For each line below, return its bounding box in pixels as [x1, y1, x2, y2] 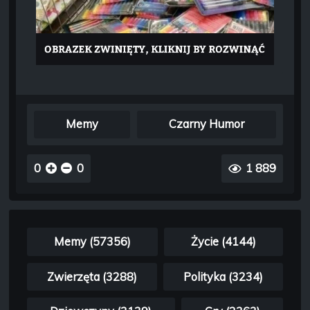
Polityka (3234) [183, 269, 264, 284]
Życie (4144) [191, 235, 257, 249]
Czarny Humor [168, 117, 244, 131]
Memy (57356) [53, 235, 131, 249]
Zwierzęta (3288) [46, 269, 137, 284]
